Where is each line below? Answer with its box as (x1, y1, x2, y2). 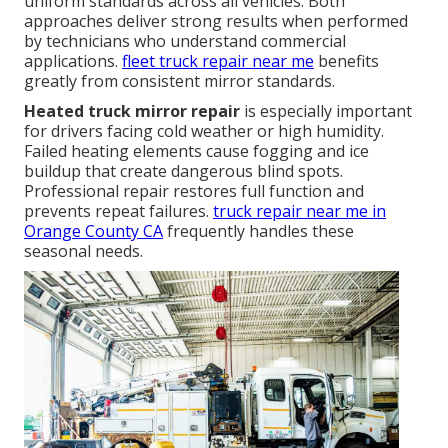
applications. (24, 49, 122, 72)
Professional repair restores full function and (24, 179, 364, 202)
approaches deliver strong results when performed (24, 9, 408, 32)
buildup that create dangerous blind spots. (24, 159, 343, 182)
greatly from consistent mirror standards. (24, 69, 335, 92)
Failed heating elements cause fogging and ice (24, 139, 369, 162)
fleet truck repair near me (122, 49, 314, 72)
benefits (314, 49, 379, 72)
